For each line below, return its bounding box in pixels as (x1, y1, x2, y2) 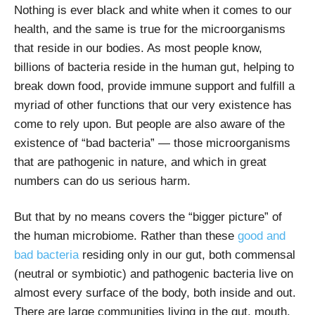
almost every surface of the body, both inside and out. (14, 285, 296, 300)
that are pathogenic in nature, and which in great (14, 155, 266, 169)
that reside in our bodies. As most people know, (14, 41, 262, 55)
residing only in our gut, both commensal (79, 247, 295, 262)
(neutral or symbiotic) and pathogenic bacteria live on (14, 266, 293, 281)
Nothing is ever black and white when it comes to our (14, 3, 292, 17)
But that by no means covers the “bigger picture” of (14, 210, 282, 224)
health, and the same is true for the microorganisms (14, 22, 285, 36)
